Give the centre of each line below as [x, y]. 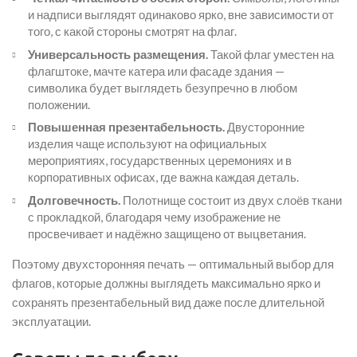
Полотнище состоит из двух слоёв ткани [231, 200]
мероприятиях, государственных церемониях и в [160, 160]
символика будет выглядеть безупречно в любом [163, 87]
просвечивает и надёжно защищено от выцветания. [167, 233]
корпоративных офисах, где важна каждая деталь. [163, 177]
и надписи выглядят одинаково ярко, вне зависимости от [181, 14]
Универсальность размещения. [118, 54]
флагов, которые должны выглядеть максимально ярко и [166, 282]
